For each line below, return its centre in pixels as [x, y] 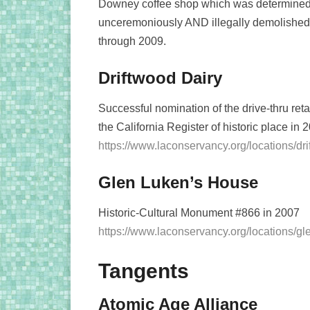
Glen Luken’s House [178, 182]
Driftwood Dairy [160, 78]
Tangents [144, 271]
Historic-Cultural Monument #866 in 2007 [199, 213]
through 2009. [132, 41]
